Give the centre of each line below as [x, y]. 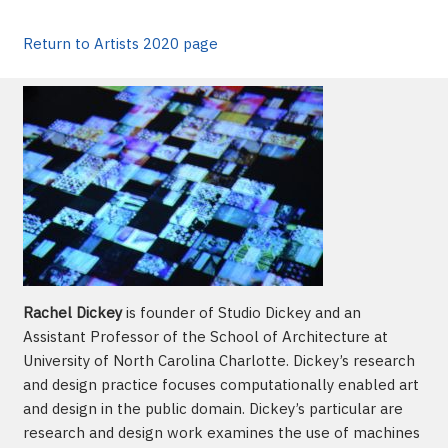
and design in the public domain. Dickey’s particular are [212, 408]
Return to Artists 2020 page [120, 43]
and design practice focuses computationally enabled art [220, 384]
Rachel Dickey [72, 312]
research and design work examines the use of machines [221, 432]
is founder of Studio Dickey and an [241, 312]
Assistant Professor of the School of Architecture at [205, 336]
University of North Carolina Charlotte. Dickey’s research [218, 360]
